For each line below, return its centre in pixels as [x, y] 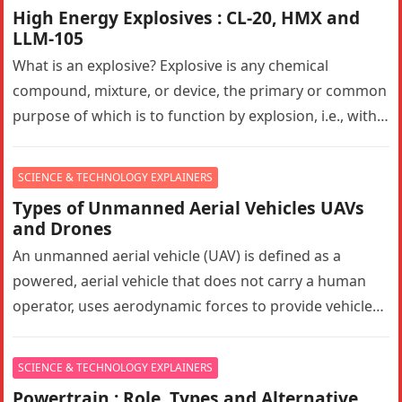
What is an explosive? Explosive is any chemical [171, 66]
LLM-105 [48, 38]
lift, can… [44, 331]
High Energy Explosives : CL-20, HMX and [187, 17]
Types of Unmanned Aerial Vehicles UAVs [189, 208]
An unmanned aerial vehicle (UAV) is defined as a [177, 256]
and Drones [63, 228]
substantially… [61, 141]
